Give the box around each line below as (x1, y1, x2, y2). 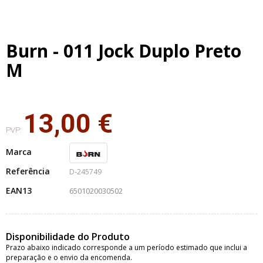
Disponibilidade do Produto (6, 230, 130, 243)
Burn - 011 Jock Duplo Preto (6, 39, 241, 63)
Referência (6, 166, 50, 177)
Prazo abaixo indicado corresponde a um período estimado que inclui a (6, 242, 247, 252)
